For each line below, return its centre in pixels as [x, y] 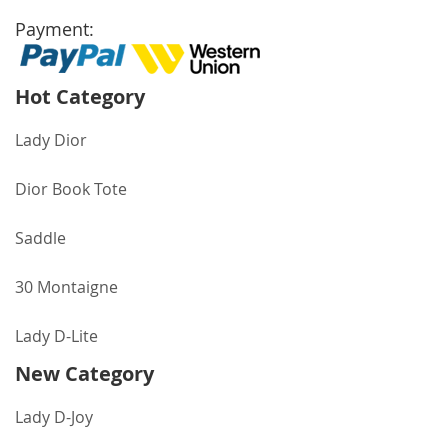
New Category [84, 373]
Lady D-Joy [54, 417]
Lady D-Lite [56, 336]
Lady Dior [51, 140]
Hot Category [80, 96]
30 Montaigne [66, 287]
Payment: [54, 29]
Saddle [40, 238]
